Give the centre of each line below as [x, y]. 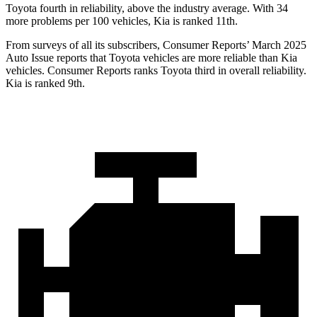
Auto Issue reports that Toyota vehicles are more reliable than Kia [151, 58]
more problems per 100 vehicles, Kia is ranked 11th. [122, 21]
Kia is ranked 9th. [45, 83]
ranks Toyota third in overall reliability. [219, 71]
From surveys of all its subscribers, [84, 45]
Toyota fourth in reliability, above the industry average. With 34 [147, 8]
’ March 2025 [276, 45]
